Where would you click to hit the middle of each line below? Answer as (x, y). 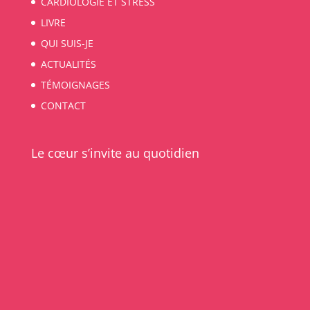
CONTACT (63, 106)
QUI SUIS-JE (67, 43)
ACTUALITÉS (68, 64)
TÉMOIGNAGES (75, 85)
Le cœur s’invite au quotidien (115, 153)
